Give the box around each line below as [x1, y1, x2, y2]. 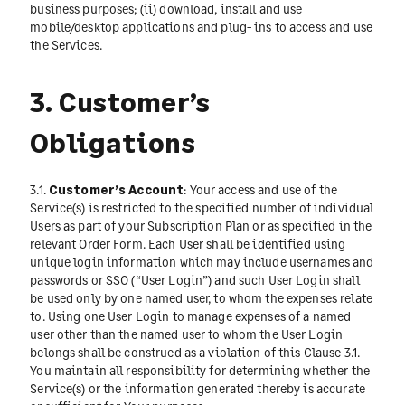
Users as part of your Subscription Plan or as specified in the [30, 217, 372, 233]
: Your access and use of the [184, 181, 337, 197]
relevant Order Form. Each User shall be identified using [30, 235, 346, 251]
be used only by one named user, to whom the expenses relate [30, 289, 372, 306]
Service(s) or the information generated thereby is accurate [30, 380, 365, 396]
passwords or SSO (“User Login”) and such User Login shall [30, 271, 360, 287]
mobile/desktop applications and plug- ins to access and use [30, 18, 372, 34]
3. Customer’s [30, 84, 210, 118]
